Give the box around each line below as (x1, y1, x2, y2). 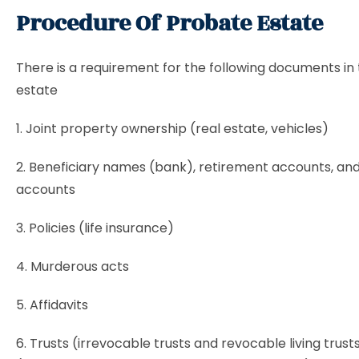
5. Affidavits (16, 296, 88, 314)
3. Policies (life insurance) (16, 219, 174, 237)
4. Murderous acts (16, 257, 129, 276)
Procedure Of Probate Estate (16, 6, 323, 41)
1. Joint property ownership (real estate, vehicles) (16, 119, 329, 138)
